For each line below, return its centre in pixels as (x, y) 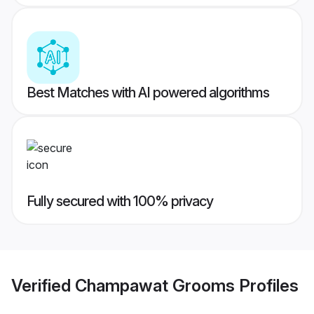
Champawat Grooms (155, 285)
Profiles (267, 285)
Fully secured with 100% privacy (120, 202)
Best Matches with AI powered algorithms (148, 93)
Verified (43, 285)
